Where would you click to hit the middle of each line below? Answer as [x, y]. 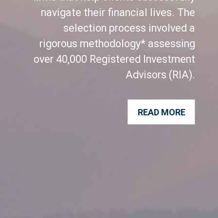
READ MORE [161, 112]
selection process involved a [129, 27]
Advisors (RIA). [160, 74]
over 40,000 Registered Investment [114, 59]
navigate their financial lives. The [118, 12]
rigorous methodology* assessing [117, 43]
